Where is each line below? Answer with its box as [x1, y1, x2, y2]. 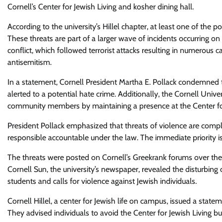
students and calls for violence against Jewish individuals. [7, 176, 197, 186]
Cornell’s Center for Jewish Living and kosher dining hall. [7, 2, 194, 11]
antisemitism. [7, 57, 52, 67]
